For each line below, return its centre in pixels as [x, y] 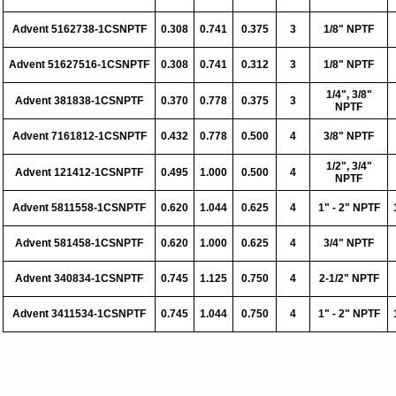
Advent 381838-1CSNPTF [79, 101]
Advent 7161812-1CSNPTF [79, 136]
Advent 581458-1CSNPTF [79, 243]
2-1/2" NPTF [349, 278]
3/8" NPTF [349, 136]
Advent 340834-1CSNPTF [79, 278]
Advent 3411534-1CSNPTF [79, 314]
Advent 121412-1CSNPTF [79, 172]
